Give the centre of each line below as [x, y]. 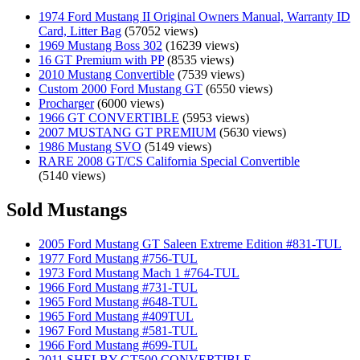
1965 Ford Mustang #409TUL [116, 316]
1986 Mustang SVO [90, 146]
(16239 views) [200, 45]
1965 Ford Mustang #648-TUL [118, 301]
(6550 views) [237, 88]
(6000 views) [129, 103]
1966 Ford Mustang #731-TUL [118, 287]
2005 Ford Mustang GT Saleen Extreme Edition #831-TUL [190, 243]
